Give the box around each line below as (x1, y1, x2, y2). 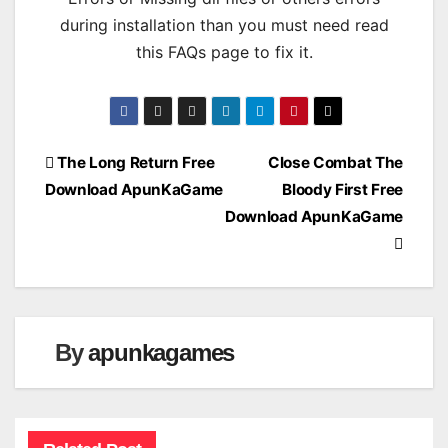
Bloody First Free (282, 180, 403, 200)
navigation (44, 191, 191, 228)
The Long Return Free (53, 153, 215, 173)
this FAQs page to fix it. (135, 42, 313, 63)
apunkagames (88, 339, 235, 367)
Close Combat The (267, 153, 403, 173)
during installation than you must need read (59, 15, 389, 36)
